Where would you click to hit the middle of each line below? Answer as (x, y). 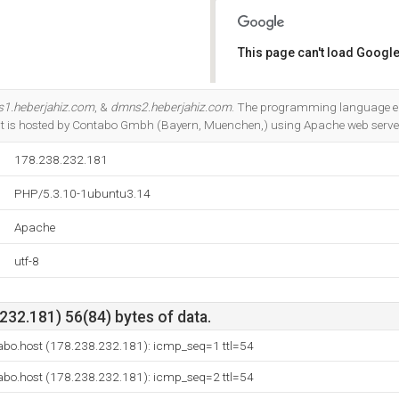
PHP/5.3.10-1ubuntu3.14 (82, 193)
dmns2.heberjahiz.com (171, 107)
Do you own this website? (313, 99)
